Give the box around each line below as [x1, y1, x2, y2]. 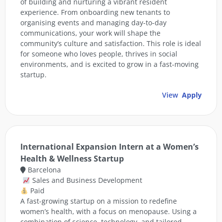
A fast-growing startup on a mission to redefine [20, 196, 177, 206]
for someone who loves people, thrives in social [20, 49, 177, 59]
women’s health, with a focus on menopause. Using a [20, 207, 197, 217]
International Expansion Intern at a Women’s [20, 141, 199, 153]
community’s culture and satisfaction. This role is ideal [20, 39, 201, 49]
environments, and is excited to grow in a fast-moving [20, 59, 199, 69]
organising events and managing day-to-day [20, 18, 166, 28]
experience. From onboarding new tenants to [20, 7, 170, 17]
